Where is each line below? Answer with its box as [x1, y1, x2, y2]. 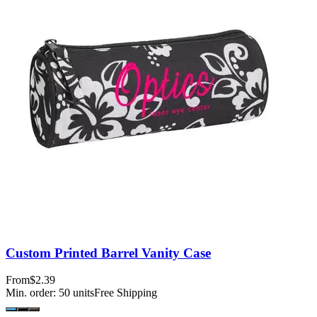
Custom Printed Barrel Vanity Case [6, 245, 211, 260]
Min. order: [6, 287, 59, 299]
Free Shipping [94, 287, 157, 299]
